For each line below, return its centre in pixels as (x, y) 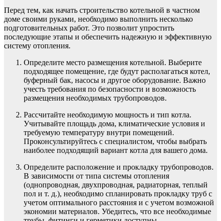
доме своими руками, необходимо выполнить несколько (98, 19)
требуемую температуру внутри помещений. (99, 133)
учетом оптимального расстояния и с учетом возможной (119, 203)
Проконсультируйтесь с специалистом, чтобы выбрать (115, 142)
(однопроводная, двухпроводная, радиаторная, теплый (116, 185)
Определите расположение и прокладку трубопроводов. (119, 167)
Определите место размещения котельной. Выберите (113, 63)
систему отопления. (37, 46)
